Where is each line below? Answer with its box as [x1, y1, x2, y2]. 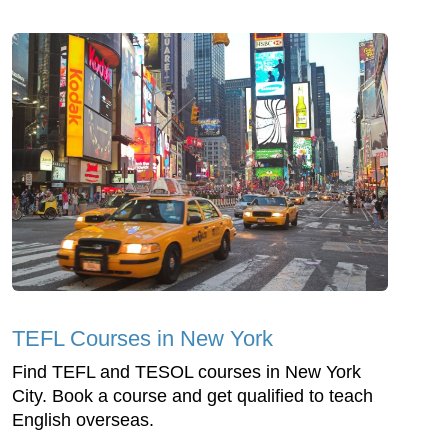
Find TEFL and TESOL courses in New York [12, 361, 361, 382]
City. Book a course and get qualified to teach [12, 385, 373, 406]
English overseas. [12, 409, 154, 430]
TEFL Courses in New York [12, 325, 273, 351]
